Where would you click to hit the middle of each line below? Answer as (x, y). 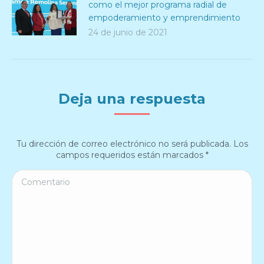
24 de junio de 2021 (128, 33)
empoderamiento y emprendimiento (164, 18)
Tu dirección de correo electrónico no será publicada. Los (132, 144)
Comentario (36, 176)
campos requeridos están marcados (131, 155)
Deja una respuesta (132, 99)
